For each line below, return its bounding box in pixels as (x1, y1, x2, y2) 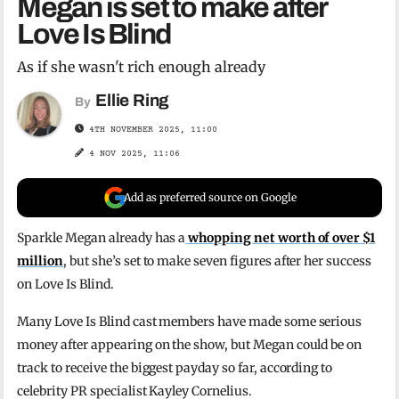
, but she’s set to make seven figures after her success (63, 252, 371, 269)
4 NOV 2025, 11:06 (89, 148, 181, 159)
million (17, 252, 64, 269)
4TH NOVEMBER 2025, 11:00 (84, 124, 218, 134)
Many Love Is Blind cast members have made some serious (17, 313, 362, 330)
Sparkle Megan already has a (17, 229, 186, 246)
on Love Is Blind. (17, 275, 114, 292)
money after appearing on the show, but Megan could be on (17, 336, 362, 353)
